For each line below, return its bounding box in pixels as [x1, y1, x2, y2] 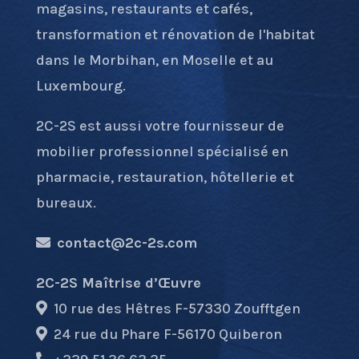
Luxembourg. [35, 77, 126, 95]
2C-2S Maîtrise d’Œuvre [35, 274, 201, 292]
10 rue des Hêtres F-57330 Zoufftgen [46, 300, 301, 318]
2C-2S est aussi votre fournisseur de [35, 117, 284, 135]
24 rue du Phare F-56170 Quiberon [46, 325, 282, 344]
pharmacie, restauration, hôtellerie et [35, 168, 294, 187]
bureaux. [35, 194, 96, 212]
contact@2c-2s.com [56, 234, 197, 252]
